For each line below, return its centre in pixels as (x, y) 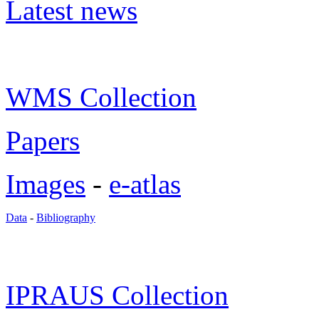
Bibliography (66, 218)
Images (46, 184)
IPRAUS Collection (117, 295)
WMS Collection (101, 97)
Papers (43, 141)
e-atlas (145, 184)
